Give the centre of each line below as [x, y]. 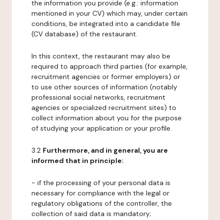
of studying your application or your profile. [102, 128]
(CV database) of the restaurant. [84, 34]
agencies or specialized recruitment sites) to [104, 108]
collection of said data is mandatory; [91, 214]
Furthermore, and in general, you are [105, 150]
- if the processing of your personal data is [101, 183]
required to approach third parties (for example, [110, 66]
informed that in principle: [78, 161]
